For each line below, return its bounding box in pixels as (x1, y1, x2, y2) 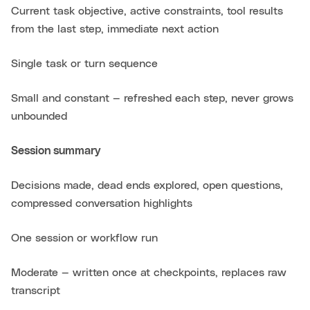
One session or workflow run (11, 232, 158, 244)
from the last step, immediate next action (11, 24, 219, 35)
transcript (11, 285, 60, 297)
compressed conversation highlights (11, 198, 192, 210)
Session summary (11, 145, 100, 157)
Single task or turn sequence (11, 58, 158, 70)
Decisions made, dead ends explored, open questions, (11, 180, 283, 192)
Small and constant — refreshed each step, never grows (11, 93, 293, 104)
